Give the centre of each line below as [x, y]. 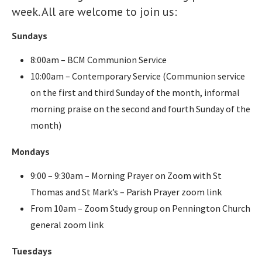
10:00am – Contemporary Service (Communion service [138, 76]
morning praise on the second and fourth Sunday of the [140, 108]
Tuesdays [32, 251]
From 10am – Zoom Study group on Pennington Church [140, 208]
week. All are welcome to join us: [94, 11]
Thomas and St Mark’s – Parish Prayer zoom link [126, 192]
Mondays [31, 151]
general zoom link [67, 224]
